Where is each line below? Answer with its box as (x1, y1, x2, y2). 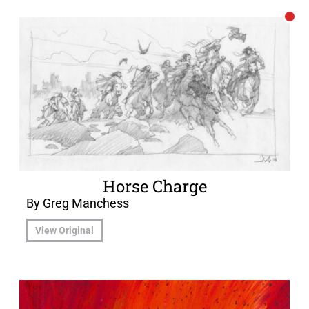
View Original (35, 224, 94, 236)
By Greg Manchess (26, 196, 129, 211)
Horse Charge (102, 175, 207, 198)
